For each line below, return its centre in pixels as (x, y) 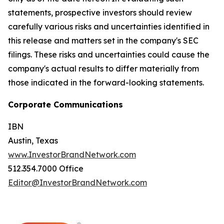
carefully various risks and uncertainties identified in (109, 26)
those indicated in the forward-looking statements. (106, 82)
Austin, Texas (33, 140)
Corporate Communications (65, 104)
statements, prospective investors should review (100, 12)
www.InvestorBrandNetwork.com (72, 154)
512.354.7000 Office (46, 168)
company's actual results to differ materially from (103, 68)
